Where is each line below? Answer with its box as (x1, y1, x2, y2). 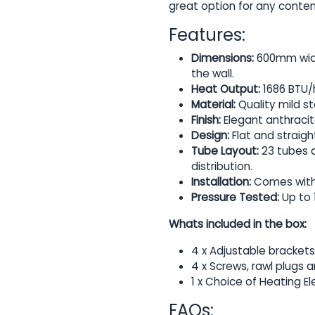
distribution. (191, 159, 252, 174)
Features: (169, 23, 245, 47)
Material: (191, 97, 236, 112)
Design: (191, 128, 229, 143)
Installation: (191, 174, 251, 190)
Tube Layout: (191, 143, 259, 159)
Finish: (191, 112, 221, 128)
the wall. (191, 66, 234, 82)
